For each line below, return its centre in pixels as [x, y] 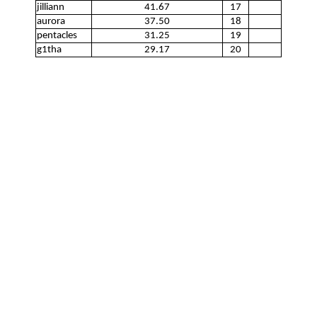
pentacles [57, 36]
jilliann [51, 7]
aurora [51, 22]
